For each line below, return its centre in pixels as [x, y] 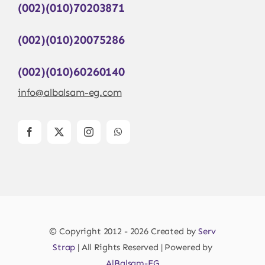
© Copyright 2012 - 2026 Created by [124, 231]
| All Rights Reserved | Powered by [144, 247]
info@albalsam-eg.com [70, 92]
